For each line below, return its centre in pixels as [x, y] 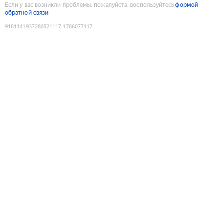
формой [186, 5]
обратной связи [27, 12]
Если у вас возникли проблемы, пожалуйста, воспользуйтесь [90, 5]
